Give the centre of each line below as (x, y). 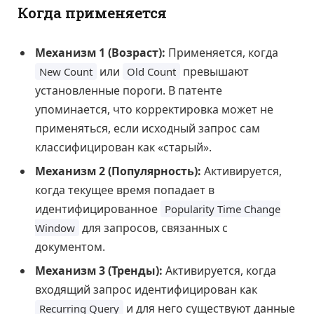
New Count (66, 72)
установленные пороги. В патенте (129, 91)
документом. (70, 247)
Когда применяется (92, 13)
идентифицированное (98, 209)
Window (55, 228)
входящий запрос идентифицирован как (146, 290)
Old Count (151, 72)
